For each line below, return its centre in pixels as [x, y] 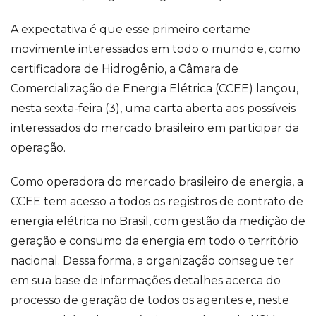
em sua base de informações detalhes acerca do [146, 281]
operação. [38, 148]
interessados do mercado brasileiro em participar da [155, 128]
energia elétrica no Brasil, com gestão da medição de [158, 221]
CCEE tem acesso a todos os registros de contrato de [157, 202]
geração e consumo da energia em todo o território [154, 241]
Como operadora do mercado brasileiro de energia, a [157, 182]
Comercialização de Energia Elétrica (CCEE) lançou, [154, 89]
